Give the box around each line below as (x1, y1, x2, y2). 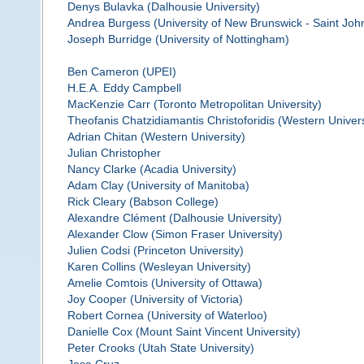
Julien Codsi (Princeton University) (67, 244, 244, 258)
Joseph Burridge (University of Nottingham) (67, 32, 289, 46)
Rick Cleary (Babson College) (67, 195, 219, 209)
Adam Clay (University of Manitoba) (67, 179, 249, 193)
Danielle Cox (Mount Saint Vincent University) (67, 325, 301, 339)
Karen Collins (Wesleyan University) (67, 260, 251, 274)
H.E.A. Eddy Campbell (67, 81, 181, 95)
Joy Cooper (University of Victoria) (67, 292, 243, 306)
